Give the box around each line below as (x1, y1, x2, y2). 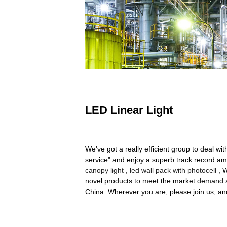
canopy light (85, 166, 124, 175)
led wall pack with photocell (130, 166, 216, 175)
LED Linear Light (85, 104, 173, 117)
